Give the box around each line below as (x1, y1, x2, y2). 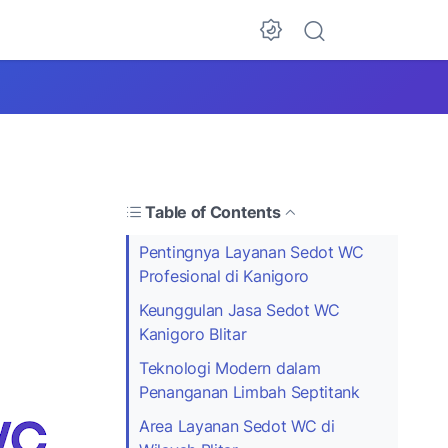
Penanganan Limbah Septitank (139, 381, 360, 402)
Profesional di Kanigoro (139, 265, 310, 286)
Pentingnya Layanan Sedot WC (139, 241, 364, 262)
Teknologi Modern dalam (139, 357, 321, 378)
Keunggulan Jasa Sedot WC (139, 299, 340, 320)
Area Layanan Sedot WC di (139, 415, 335, 436)
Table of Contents (145, 201, 281, 222)
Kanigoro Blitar (139, 323, 247, 344)
